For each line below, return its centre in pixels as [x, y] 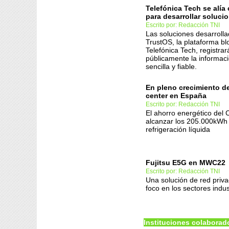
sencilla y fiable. [171, 66]
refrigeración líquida [178, 129]
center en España [176, 96]
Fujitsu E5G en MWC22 [186, 163]
